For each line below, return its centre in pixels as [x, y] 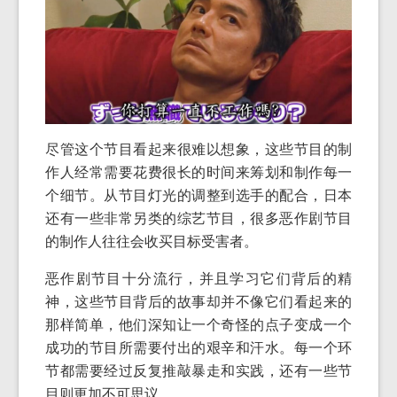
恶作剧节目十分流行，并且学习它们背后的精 [198, 278]
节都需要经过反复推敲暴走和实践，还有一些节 [198, 370]
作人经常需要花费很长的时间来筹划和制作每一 [198, 172]
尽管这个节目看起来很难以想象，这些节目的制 [198, 149]
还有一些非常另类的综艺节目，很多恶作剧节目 [198, 218]
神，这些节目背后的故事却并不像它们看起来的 [198, 301]
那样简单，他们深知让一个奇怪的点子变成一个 [198, 324]
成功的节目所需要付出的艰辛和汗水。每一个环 [198, 347]
